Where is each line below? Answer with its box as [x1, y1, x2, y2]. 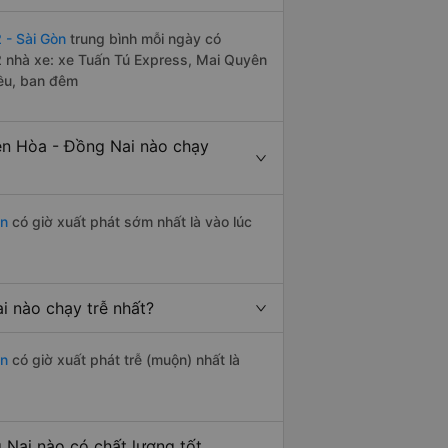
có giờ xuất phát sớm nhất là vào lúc [8, 213, 252, 231]
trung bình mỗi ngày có [66, 30, 221, 48]
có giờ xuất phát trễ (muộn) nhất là [8, 351, 240, 369]
